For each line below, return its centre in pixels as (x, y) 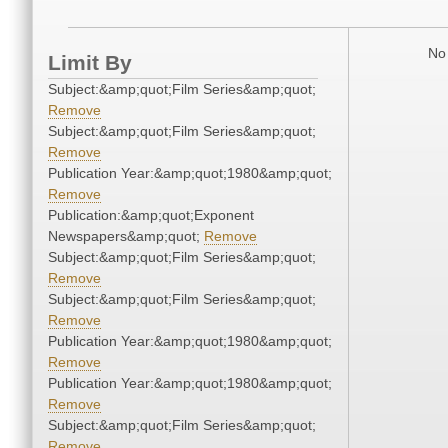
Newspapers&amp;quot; (126, 236)
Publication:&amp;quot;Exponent (151, 215)
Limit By (90, 63)
